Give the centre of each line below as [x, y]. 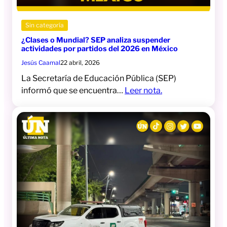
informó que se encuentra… [73, 91]
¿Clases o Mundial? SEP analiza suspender [96, 40]
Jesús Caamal [41, 63]
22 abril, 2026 [80, 63]
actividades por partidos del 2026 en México [100, 49]
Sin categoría [45, 25]
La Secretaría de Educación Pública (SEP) [99, 79]
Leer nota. [143, 91]
